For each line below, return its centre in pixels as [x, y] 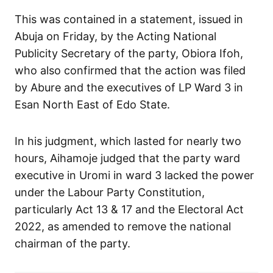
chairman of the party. [73, 243]
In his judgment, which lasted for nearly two [128, 141]
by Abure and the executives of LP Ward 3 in [129, 87]
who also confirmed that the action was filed [130, 70]
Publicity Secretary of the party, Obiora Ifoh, [129, 53]
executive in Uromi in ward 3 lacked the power [134, 175]
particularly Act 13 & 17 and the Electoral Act [129, 209]
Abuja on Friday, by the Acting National [115, 36]
